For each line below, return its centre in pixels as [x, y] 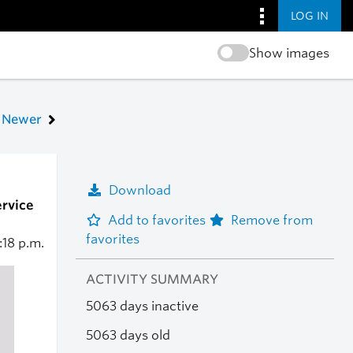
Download [139, 190]
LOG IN [310, 15]
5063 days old [128, 335]
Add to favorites [158, 220]
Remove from [271, 220]
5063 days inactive [142, 307]
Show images [289, 53]
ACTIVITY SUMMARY [152, 280]
